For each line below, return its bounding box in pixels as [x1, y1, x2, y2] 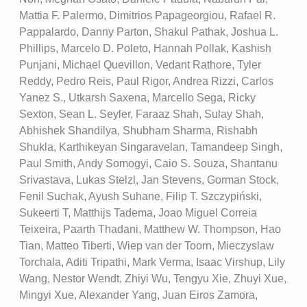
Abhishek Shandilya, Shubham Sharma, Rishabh [19, 125, 258, 137]
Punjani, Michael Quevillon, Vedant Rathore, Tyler [19, 59, 261, 71]
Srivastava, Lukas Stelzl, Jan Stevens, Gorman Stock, [19, 174, 279, 186]
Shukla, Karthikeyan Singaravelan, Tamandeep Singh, [19, 141, 282, 153]
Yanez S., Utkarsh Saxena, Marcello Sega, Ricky [19, 92, 256, 104]
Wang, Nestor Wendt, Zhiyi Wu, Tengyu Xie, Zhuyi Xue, [19, 273, 286, 285]
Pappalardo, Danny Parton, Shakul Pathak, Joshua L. [19, 26, 278, 38]
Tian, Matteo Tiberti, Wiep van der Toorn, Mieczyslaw [19, 240, 274, 252]
